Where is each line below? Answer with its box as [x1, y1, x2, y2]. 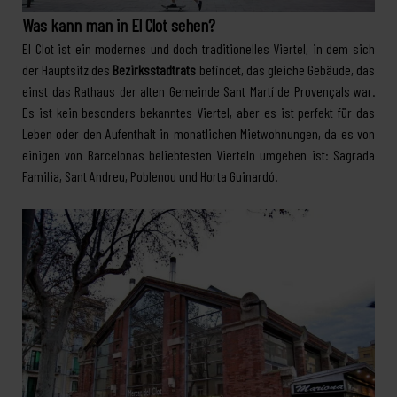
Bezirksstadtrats [113, 61, 197, 79]
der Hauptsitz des [22, 61, 113, 79]
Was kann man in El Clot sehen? [22, 14, 215, 36]
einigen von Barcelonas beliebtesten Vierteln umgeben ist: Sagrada [22, 146, 375, 164]
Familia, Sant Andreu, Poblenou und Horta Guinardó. [22, 167, 277, 185]
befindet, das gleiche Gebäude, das [196, 61, 375, 79]
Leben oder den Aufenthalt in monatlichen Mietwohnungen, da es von [22, 125, 375, 143]
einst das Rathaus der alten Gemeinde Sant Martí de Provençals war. [22, 82, 375, 100]
